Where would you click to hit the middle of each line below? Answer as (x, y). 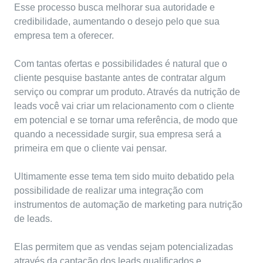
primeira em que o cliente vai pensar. (90, 149)
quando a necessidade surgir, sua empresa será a (118, 134)
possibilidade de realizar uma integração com (109, 191)
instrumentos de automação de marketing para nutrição (128, 205)
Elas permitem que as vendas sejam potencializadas (124, 247)
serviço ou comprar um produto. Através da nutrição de (127, 92)
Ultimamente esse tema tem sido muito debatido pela (124, 177)
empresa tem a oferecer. (64, 36)
